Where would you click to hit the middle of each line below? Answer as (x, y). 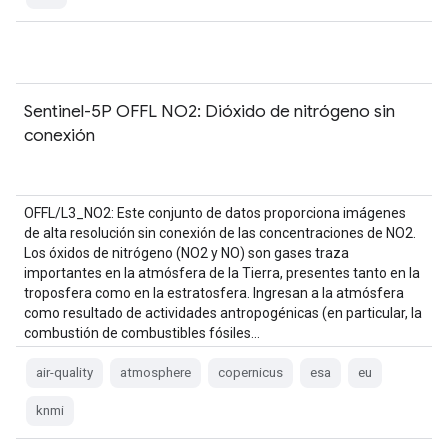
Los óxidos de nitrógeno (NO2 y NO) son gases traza (186, 253)
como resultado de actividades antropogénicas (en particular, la (223, 313)
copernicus (250, 372)
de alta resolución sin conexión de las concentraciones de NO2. (220, 233)
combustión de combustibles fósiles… (142, 333)
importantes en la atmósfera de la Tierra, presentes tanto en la (222, 273)
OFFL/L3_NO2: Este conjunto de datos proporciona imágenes (215, 213)
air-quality (64, 372)
